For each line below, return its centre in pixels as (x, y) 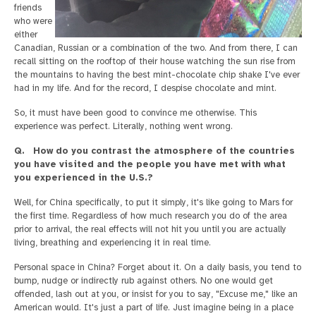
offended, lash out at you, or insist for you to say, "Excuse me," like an (156, 294)
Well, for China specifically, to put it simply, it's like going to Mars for (153, 202)
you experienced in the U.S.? (84, 177)
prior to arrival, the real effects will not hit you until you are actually (150, 229)
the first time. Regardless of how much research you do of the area (151, 215)
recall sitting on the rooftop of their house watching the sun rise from (155, 61)
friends (28, 7)
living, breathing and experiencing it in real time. (113, 242)
